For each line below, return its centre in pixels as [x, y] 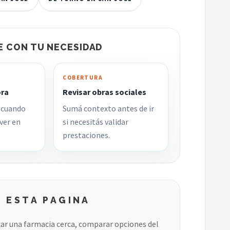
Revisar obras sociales [105, 92]
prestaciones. [87, 135]
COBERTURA [83, 77]
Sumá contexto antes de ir [109, 109]
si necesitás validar [96, 122]
